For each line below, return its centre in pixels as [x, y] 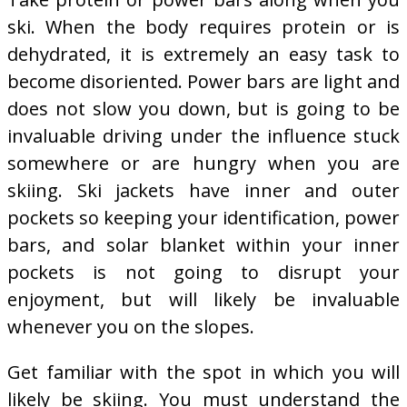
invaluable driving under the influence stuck [203, 135]
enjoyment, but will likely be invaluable [203, 299]
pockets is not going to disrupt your [203, 272]
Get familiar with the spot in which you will [203, 372]
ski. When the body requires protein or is [203, 26]
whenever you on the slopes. [131, 326]
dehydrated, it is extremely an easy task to [203, 54]
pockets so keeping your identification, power [203, 217]
